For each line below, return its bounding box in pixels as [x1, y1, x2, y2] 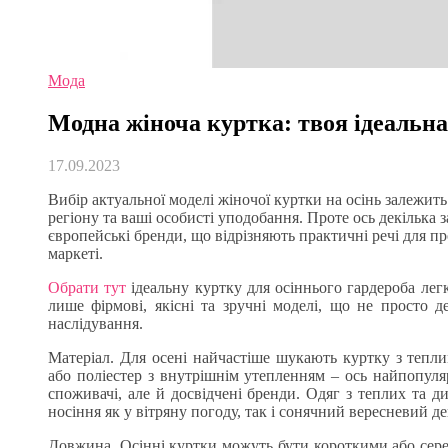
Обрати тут [48, 278, 127, 296]
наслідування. [48, 314, 143, 332]
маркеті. [48, 244, 103, 262]
